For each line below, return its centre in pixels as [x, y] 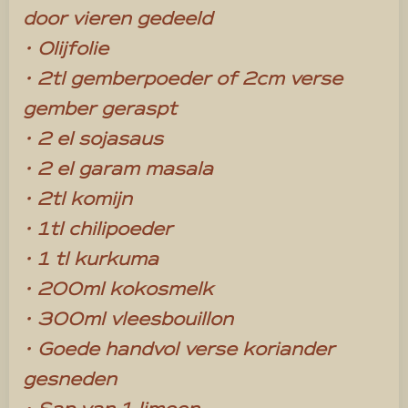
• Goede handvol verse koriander [178, 350]
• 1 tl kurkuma [91, 260]
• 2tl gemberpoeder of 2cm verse [183, 79]
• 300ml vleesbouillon [128, 320]
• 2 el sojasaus [93, 139]
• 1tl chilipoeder [97, 229]
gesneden [70, 380]
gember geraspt [100, 109]
